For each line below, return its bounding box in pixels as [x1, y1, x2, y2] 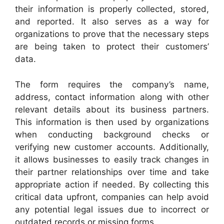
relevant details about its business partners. [15, 104, 209, 114]
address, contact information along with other [15, 91, 209, 102]
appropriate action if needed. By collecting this [15, 179, 209, 189]
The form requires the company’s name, [15, 79, 209, 89]
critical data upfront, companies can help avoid [15, 191, 209, 202]
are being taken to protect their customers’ [15, 41, 209, 51]
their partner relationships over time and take [15, 166, 209, 177]
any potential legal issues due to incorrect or [15, 204, 209, 214]
